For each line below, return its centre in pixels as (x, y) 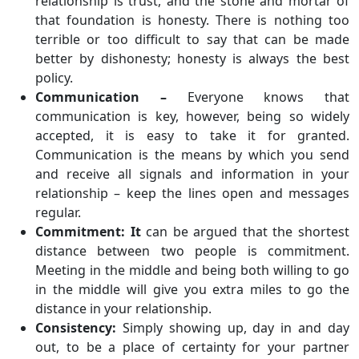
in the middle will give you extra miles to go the (192, 289)
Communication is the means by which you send (192, 155)
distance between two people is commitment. (192, 251)
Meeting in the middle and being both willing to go (192, 270)
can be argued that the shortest (245, 232)
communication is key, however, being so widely (192, 116)
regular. (58, 212)
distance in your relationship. (123, 309)
